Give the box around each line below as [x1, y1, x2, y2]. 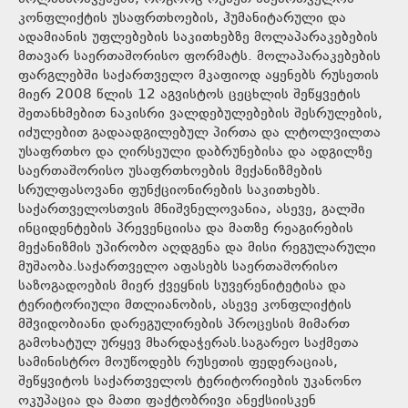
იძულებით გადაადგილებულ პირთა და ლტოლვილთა [18, 122, 381, 144]
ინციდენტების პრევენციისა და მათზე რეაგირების [18, 218, 353, 240]
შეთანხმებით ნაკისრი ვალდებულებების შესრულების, [18, 103, 382, 125]
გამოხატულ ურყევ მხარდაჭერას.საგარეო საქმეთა [18, 332, 359, 354]
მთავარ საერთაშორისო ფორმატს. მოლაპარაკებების [18, 46, 381, 67]
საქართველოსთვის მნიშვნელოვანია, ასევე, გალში [18, 199, 365, 220]
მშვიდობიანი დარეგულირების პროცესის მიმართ [18, 313, 350, 335]
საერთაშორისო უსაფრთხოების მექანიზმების [18, 160, 322, 182]
